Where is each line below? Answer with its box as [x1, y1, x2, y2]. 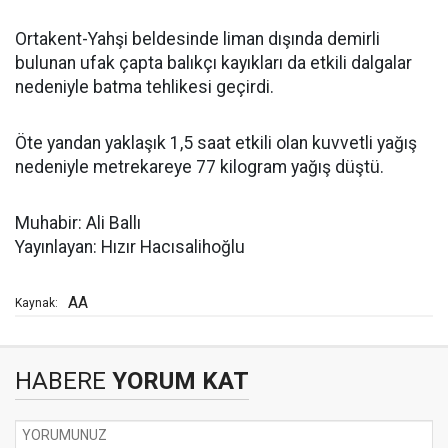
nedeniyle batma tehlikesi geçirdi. [15, 77, 274, 97]
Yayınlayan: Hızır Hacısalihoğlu [15, 237, 245, 257]
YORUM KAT [106, 367, 249, 395]
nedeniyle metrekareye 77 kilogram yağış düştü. [15, 157, 384, 177]
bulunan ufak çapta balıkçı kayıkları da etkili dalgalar [15, 53, 412, 73]
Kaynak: [15, 296, 58, 310]
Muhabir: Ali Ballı [15, 213, 141, 233]
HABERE [15, 367, 106, 395]
